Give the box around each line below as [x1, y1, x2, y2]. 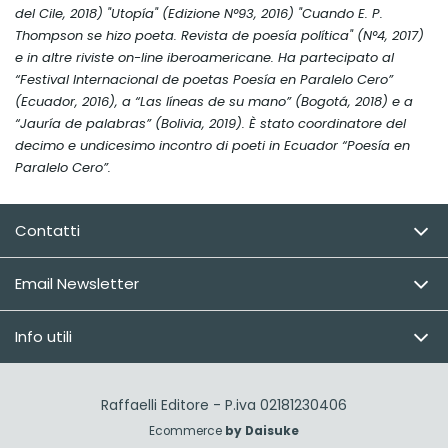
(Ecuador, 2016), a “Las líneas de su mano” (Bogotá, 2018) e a [15, 92, 413, 112]
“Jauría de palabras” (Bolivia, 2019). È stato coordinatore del [15, 114, 406, 134]
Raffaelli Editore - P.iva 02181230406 [101, 395, 347, 416]
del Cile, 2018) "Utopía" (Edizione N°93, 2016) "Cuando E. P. [15, 4, 383, 24]
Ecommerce [149, 423, 225, 440]
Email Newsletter [15, 273, 139, 295]
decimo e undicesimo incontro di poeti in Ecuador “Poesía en [15, 136, 410, 156]
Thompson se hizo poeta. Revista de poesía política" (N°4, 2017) [15, 26, 424, 46]
